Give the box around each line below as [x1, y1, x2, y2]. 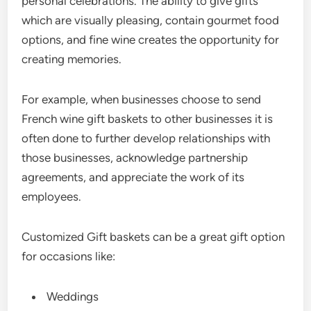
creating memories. [22, 52, 122, 66]
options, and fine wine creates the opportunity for [22, 33, 280, 47]
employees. [22, 190, 82, 203]
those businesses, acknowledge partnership [22, 151, 249, 165]
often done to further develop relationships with [22, 131, 271, 145]
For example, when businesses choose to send [22, 92, 262, 106]
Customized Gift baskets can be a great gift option [22, 230, 285, 244]
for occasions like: [22, 249, 116, 263]
